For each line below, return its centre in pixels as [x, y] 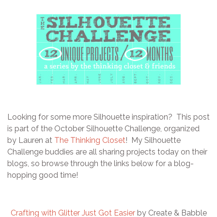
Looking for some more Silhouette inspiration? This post [108, 117]
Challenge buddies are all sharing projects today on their [107, 152]
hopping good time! [43, 175]
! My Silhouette [153, 140]
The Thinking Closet [90, 140]
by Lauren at [31, 140]
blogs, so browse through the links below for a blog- [101, 163]
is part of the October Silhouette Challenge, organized [103, 128]
